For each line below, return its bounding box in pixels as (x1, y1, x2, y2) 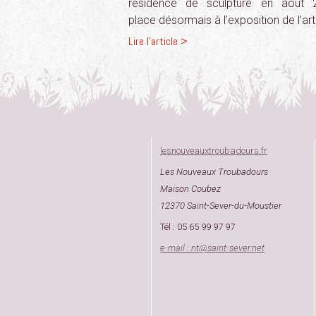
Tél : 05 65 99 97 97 (160, 221, 235, 232)
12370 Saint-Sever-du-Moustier (160, 200, 281, 211)
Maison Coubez (160, 183, 221, 194)
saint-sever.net (207, 243, 265, 253)
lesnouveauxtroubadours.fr (160, 145, 267, 156)
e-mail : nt (160, 243, 199, 253)
